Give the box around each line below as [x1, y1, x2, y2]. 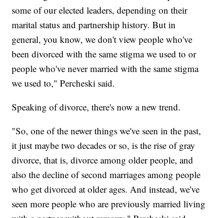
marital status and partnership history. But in [12, 18, 176, 31]
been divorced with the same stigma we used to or [12, 47, 197, 60]
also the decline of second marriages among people [12, 168, 201, 181]
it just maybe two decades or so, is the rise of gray [12, 139, 196, 151]
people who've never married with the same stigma [12, 62, 199, 74]
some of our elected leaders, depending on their [12, 3, 188, 16]
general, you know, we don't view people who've [12, 33, 193, 45]
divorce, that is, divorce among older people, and [12, 153, 194, 166]
